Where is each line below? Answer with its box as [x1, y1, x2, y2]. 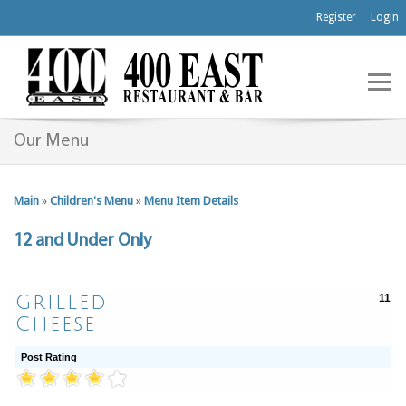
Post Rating [21, 352, 77, 362]
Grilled [15, 292, 108, 314]
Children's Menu [50, 194, 133, 208]
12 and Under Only [14, 232, 151, 250]
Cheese [15, 314, 96, 335]
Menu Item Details [144, 194, 238, 208]
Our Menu [14, 132, 89, 150]
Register [316, 11, 356, 24]
